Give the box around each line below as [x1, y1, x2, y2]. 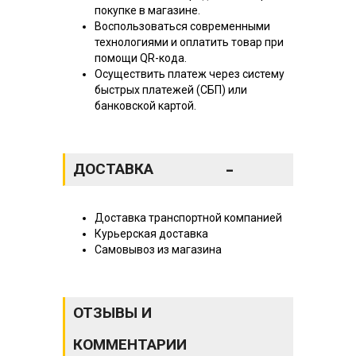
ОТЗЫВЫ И [73, 303, 152, 322]
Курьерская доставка [95, 226, 208, 240]
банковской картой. [95, 99, 196, 112]
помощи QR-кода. [95, 51, 187, 64]
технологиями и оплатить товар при [95, 35, 284, 48]
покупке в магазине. [95, 3, 200, 17]
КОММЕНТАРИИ [73, 335, 187, 354]
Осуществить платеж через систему [95, 67, 284, 80]
